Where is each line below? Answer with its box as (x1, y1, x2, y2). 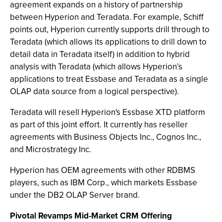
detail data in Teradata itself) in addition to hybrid (10, 48, 190, 60)
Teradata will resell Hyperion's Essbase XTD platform (10, 106, 205, 118)
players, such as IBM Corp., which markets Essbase (10, 176, 197, 189)
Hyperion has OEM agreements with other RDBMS (10, 164, 195, 176)
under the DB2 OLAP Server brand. (10, 189, 140, 201)
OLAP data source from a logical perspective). (10, 85, 179, 98)
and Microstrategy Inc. (10, 143, 91, 156)
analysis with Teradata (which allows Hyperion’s (10, 60, 182, 73)
